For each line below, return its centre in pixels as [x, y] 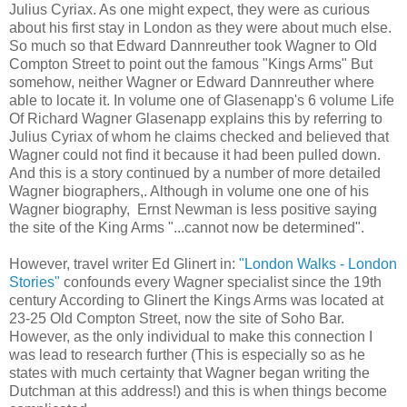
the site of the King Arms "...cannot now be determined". [187, 227]
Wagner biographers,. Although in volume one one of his [189, 191]
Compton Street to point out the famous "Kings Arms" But [191, 64]
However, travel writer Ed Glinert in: [124, 263]
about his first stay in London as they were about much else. [200, 27]
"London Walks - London [318, 263]
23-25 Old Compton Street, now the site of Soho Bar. [177, 318]
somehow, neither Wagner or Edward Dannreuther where [192, 82]
